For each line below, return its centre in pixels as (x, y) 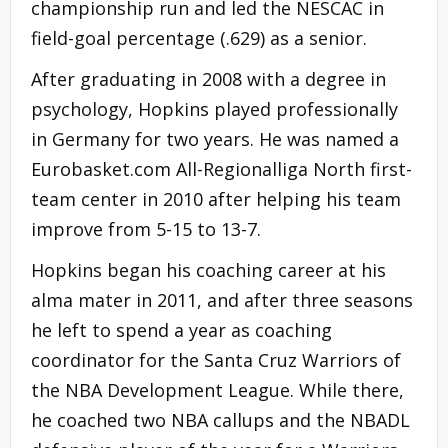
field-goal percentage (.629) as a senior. (199, 37)
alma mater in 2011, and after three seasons (222, 299)
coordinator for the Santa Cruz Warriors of (216, 359)
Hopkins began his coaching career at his (208, 269)
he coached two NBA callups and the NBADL (220, 419)
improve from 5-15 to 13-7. (146, 228)
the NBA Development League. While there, (217, 389)
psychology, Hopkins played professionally (214, 108)
